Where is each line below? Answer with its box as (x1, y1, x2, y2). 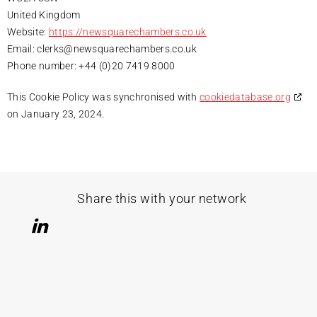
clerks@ (37, 42, 74, 54)
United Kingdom (7, 8, 81, 21)
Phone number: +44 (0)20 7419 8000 (7, 59, 175, 71)
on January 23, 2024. (7, 108, 105, 120)
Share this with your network (77, 191, 247, 207)
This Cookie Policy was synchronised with (7, 91, 200, 103)
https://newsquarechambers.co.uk (48, 25, 207, 38)
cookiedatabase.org (200, 91, 291, 103)
